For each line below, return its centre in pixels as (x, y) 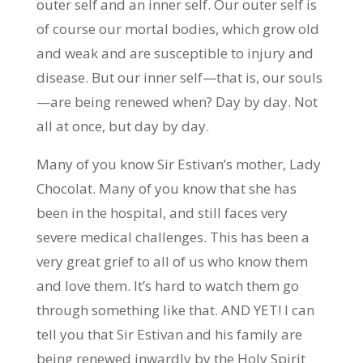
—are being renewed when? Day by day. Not (177, 102)
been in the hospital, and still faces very (162, 213)
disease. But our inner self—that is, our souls (179, 77)
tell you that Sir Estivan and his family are (169, 334)
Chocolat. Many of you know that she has (166, 188)
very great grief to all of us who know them (172, 261)
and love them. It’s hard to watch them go (167, 286)
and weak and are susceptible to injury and (175, 53)
